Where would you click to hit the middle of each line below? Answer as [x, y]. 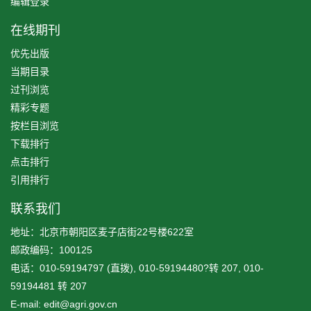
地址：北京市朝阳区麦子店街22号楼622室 [102, 232]
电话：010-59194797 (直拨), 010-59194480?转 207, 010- [137, 268]
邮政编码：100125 [51, 250]
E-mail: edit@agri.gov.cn [64, 304]
